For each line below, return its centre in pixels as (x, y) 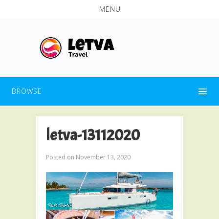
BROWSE (27, 91)
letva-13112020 (93, 135)
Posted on (60, 157)
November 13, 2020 (102, 157)
